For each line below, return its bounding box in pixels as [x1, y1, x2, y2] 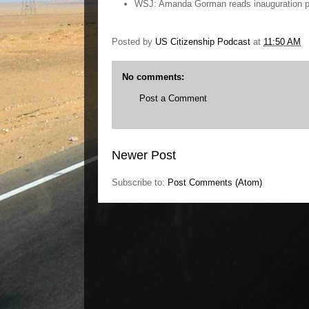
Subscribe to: [112, 177, 168, 188]
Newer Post [112, 148, 176, 162]
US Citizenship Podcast [155, 37, 250, 48]
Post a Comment [139, 93, 207, 104]
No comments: [122, 72, 184, 83]
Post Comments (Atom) [168, 177, 262, 188]
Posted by [112, 37, 155, 48]
